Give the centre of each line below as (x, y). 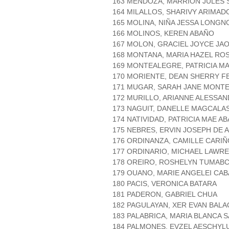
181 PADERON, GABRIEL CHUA (165, 194)
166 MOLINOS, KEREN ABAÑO (163, 33)
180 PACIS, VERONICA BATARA (165, 184)
